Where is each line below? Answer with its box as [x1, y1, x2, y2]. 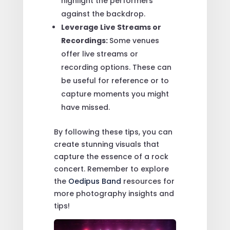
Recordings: [61, 35, 109, 46]
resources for [123, 176, 175, 186]
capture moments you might [61, 88, 169, 99]
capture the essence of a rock [53, 151, 168, 162]
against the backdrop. [61, 8, 145, 19]
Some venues [109, 35, 159, 46]
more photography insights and [53, 188, 174, 199]
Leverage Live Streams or [61, 22, 161, 32]
